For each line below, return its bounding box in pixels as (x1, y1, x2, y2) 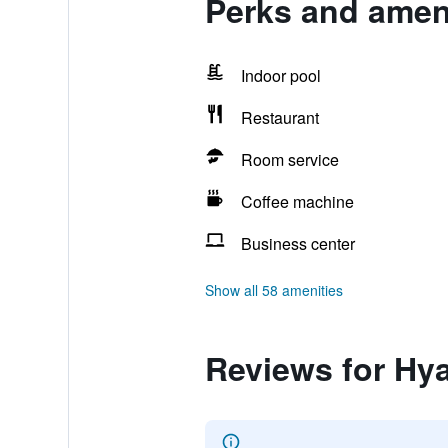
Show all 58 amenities (204, 280, 343, 300)
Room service (240, 148, 339, 171)
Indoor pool (240, 64, 321, 87)
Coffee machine (240, 190, 354, 213)
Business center (240, 232, 355, 255)
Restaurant (240, 106, 319, 129)
